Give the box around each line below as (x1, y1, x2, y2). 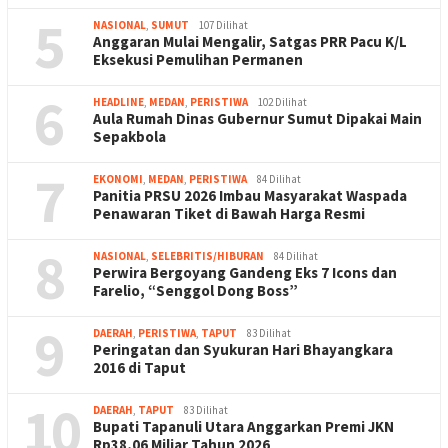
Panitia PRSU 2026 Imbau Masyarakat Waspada (93, 185, 407, 205)
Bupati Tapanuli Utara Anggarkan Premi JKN (93, 416, 394, 436)
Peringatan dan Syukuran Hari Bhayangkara (93, 339, 393, 359)
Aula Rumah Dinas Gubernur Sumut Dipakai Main (93, 108, 422, 128)
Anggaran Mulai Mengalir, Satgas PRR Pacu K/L (93, 31, 407, 51)
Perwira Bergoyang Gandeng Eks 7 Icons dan (93, 262, 397, 282)
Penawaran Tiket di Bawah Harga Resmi (93, 203, 365, 223)
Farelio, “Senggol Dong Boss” (93, 280, 298, 300)
